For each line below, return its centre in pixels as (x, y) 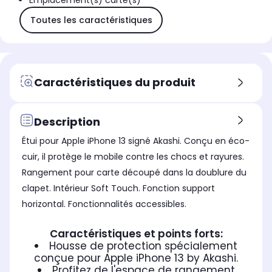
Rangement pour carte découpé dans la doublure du (134, 173)
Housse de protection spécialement (143, 246)
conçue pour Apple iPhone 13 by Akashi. (136, 258)
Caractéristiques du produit (115, 82)
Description (67, 121)
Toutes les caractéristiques (91, 20)
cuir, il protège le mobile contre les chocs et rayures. (133, 157)
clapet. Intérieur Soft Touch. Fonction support (118, 189)
